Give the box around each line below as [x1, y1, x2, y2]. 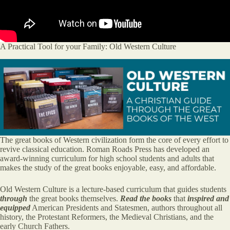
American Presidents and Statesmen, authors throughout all [30, 203, 222, 212]
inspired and [187, 194, 229, 203]
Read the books [120, 194, 171, 203]
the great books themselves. [27, 194, 120, 203]
